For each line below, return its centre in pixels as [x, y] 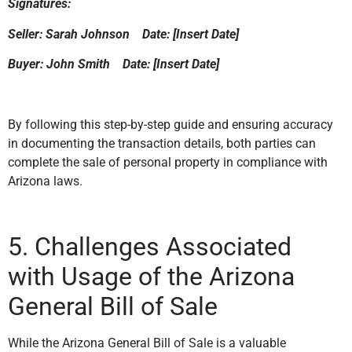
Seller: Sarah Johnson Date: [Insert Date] [123, 34]
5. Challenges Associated [150, 247]
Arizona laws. [45, 181]
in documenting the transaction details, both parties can [162, 143]
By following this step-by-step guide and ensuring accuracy [170, 124]
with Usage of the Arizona [151, 277]
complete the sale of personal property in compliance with [168, 162]
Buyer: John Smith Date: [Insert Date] [114, 64]
